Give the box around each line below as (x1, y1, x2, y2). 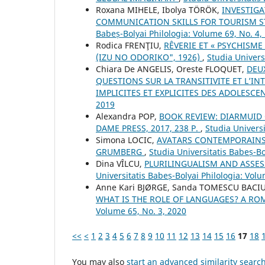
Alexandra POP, (96, 111, 159, 122)
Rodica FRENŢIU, (96, 40, 164, 51)
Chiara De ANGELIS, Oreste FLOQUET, (96, 63, 247, 75)
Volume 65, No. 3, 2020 (96, 205, 186, 217)
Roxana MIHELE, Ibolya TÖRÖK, (96, 4, 222, 16)
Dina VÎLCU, (96, 158, 144, 170)
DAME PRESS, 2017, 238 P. (96, 122, 201, 134)
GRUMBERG (96, 146, 144, 158)
